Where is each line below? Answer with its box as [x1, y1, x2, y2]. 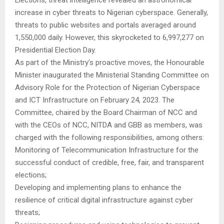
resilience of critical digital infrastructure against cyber [15, 195, 193, 204]
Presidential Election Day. [15, 45, 96, 54]
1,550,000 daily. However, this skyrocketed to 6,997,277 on [15, 32, 204, 42]
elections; [15, 170, 46, 179]
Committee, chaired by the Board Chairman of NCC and [15, 107, 197, 117]
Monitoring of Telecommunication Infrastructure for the [15, 145, 198, 154]
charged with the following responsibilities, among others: [15, 132, 204, 142]
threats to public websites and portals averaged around [15, 20, 196, 29]
